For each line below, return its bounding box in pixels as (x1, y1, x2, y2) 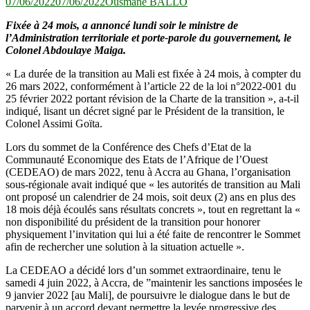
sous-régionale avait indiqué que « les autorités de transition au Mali (6, 178, 300, 190)
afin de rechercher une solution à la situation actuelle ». (6, 240, 244, 253)
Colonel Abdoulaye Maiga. (6, 44, 126, 56)
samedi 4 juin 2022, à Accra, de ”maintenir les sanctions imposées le (6, 276, 302, 289)
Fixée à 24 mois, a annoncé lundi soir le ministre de (6, 19, 238, 31)
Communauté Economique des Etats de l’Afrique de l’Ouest (6, 153, 268, 165)
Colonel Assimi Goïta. (6, 117, 102, 129)
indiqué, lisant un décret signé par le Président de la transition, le (6, 104, 284, 117)
